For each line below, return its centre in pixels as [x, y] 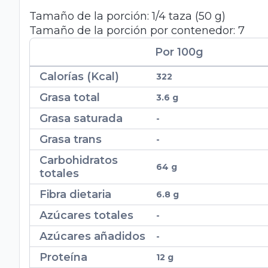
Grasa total [70, 98]
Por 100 [176, 52]
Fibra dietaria [75, 195]
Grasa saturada [81, 119]
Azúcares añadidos [92, 237]
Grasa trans [71, 140]
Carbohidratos [79, 161]
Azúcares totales [86, 216]
